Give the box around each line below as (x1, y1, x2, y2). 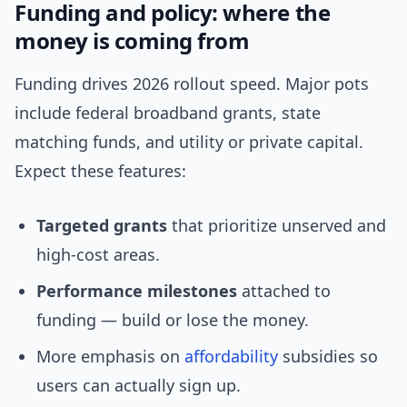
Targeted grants (36, 214, 167, 237)
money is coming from (15, 25, 250, 56)
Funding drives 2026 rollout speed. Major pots (15, 73, 369, 95)
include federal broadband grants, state (15, 102, 321, 124)
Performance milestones (36, 280, 237, 303)
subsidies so (278, 345, 378, 368)
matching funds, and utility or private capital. (15, 131, 363, 154)
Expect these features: (15, 160, 186, 183)
